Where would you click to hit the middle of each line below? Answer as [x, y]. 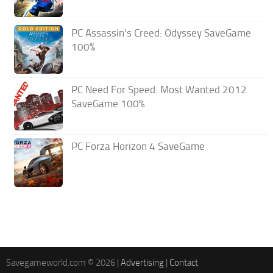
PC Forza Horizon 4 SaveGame [138, 147]
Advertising [142, 263]
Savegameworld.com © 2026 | [63, 263]
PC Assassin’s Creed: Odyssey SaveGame [161, 33]
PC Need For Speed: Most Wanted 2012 [159, 90]
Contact [184, 263]
